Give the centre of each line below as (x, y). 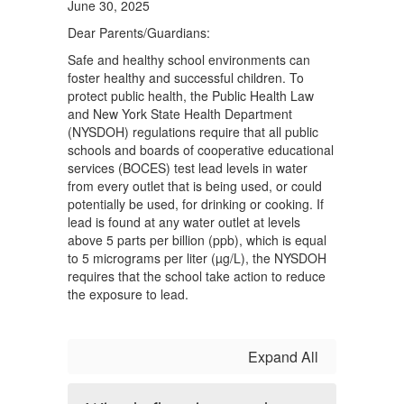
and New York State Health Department (180, 114)
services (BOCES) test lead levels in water (188, 168)
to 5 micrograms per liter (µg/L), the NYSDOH (197, 258)
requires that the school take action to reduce (197, 276)
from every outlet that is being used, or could (195, 186)
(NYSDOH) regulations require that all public (193, 132)
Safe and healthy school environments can (189, 60)
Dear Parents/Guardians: (139, 32)
